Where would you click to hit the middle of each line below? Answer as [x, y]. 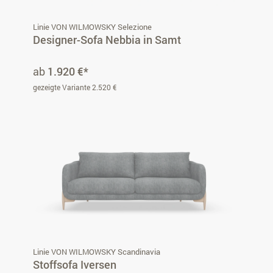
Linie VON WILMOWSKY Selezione [92, 27]
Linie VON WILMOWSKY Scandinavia [97, 251]
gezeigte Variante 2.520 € [75, 87]
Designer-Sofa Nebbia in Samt [107, 39]
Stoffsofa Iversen [75, 264]
